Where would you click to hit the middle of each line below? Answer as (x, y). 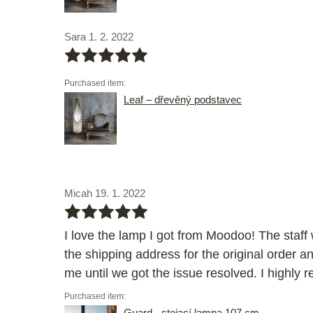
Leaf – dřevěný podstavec (183, 100)
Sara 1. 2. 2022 (99, 37)
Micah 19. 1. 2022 (105, 194)
